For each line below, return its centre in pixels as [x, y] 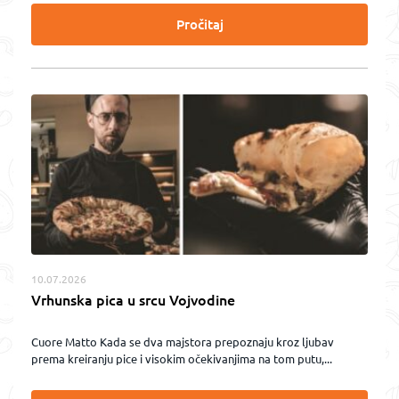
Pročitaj [199, 24]
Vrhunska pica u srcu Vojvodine [133, 300]
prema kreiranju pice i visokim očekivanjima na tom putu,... [182, 358]
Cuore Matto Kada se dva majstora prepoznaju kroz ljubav [183, 342]
